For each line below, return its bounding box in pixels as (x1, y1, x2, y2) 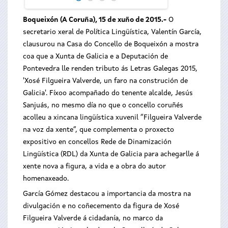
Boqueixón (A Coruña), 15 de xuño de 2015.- (23, 16, 166, 23)
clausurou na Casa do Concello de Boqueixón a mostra (23, 41, 198, 48)
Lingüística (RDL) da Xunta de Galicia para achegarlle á (23, 151, 199, 158)
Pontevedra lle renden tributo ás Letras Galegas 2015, (23, 65, 197, 72)
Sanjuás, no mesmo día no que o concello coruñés (23, 102, 183, 109)
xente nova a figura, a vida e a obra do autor (23, 163, 166, 170)
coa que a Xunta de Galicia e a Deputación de (23, 53, 168, 60)
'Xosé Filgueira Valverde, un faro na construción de (23, 77, 188, 84)
